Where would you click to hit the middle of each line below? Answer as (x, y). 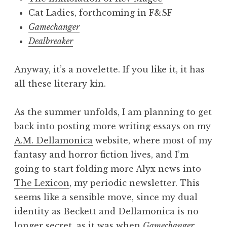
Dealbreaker (51, 41)
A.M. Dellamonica (53, 141)
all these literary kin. (60, 84)
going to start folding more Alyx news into (108, 169)
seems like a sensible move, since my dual (106, 197)
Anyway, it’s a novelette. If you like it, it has (109, 70)
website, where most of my (153, 141)
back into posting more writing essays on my (112, 126)
